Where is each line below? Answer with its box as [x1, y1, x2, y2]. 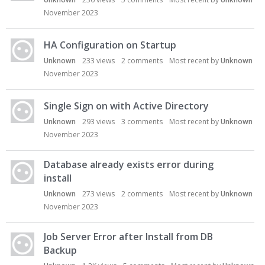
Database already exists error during [44, 158, 214, 171]
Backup [44, 244, 77, 257]
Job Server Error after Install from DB [44, 230, 213, 243]
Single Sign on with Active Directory [44, 99, 209, 112]
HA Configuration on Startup [44, 38, 176, 51]
